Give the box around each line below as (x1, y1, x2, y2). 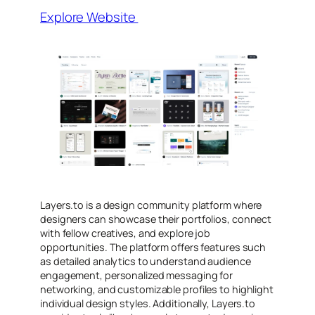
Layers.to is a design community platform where (40, 198, 262, 212)
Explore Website (40, 7, 139, 26)
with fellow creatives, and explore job (40, 226, 211, 240)
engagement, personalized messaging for (40, 269, 233, 283)
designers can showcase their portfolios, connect (40, 212, 272, 226)
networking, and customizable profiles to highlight (40, 283, 274, 297)
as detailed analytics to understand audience (40, 255, 251, 269)
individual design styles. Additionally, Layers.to (40, 297, 256, 311)
